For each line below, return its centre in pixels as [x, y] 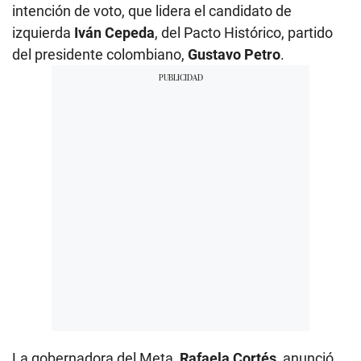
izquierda [43, 32]
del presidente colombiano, [100, 54]
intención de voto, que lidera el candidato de [152, 10]
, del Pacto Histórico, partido [244, 32]
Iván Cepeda [114, 32]
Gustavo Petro [234, 54]
